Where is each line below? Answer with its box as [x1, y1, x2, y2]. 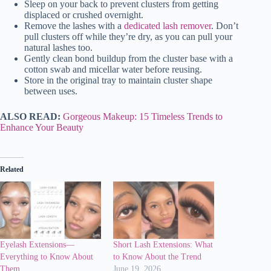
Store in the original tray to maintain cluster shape [24, 74, 212, 85]
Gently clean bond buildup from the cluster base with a [24, 53, 233, 64]
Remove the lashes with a [24, 20, 124, 31]
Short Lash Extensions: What [113, 240, 214, 250]
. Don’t [211, 20, 238, 31]
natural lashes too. [24, 42, 93, 53]
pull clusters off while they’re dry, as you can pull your [24, 31, 232, 42]
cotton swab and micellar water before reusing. [24, 64, 202, 74]
